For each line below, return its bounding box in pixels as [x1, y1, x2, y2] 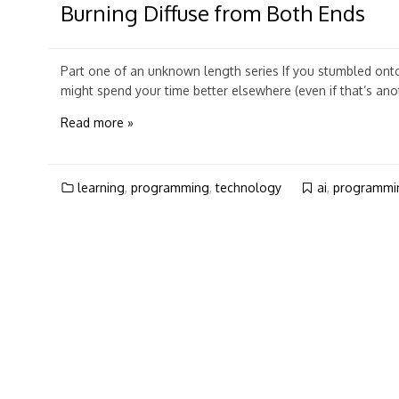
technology [215, 180, 281, 196]
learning [77, 180, 125, 196]
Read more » [60, 115, 134, 130]
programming [130, 180, 209, 196]
